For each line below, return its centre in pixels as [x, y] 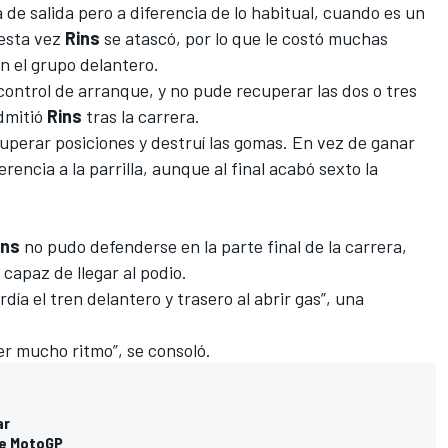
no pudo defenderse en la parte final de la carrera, [213, 245]
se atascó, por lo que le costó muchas [244, 37]
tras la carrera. [141, 115]
